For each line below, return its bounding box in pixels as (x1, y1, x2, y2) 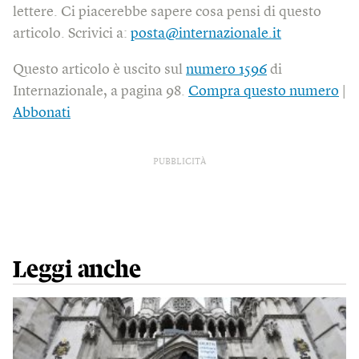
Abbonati (13, 106, 71, 121)
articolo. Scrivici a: (13, 26, 131, 42)
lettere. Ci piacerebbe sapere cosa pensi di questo (13, 5, 321, 20)
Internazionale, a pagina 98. (13, 84, 188, 99)
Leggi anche (13, 258, 141, 283)
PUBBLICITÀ (153, 158, 206, 167)
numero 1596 (186, 63, 267, 78)
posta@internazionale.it (131, 26, 281, 42)
